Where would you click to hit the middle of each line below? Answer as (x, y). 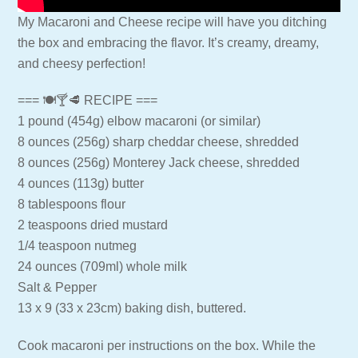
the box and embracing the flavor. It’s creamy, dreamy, (169, 42)
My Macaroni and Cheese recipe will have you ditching (173, 22)
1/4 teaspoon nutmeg (78, 246)
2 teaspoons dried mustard (93, 225)
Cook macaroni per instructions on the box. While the (167, 346)
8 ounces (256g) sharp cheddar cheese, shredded (159, 142)
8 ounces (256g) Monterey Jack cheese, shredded (159, 163)
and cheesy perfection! (82, 63)
